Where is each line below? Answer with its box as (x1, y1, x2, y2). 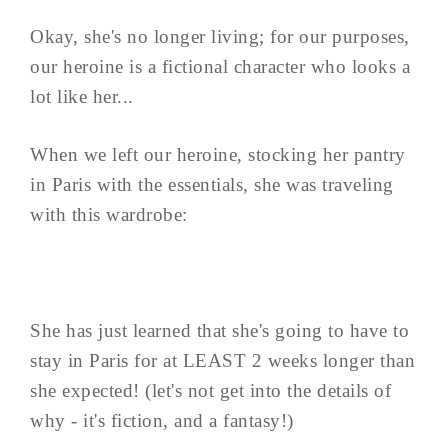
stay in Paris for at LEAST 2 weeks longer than (30, 349, 415, 371)
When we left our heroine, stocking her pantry (30, 143, 406, 165)
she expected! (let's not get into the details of (30, 379, 391, 401)
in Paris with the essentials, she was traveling (30, 173, 394, 195)
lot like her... (30, 85, 134, 107)
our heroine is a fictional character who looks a (30, 55, 410, 77)
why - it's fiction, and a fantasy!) (30, 409, 294, 431)
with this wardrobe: (30, 203, 188, 225)
